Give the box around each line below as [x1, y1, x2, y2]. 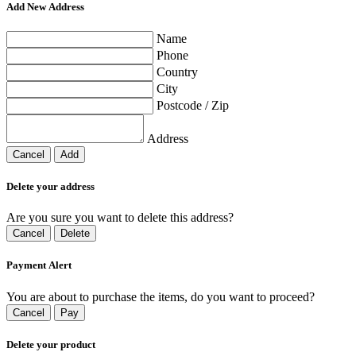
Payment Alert [6, 259, 72, 272]
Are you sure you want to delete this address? [6, 211, 234, 225]
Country [157, 64, 198, 79]
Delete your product [6, 338, 95, 350]
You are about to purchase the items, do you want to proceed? [6, 289, 315, 304]
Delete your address [6, 180, 95, 193]
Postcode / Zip [157, 98, 229, 112]
